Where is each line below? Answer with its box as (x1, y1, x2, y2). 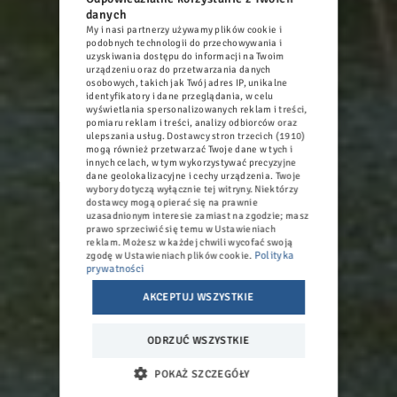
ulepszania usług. (86, 129, 167, 142)
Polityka (254, 248, 294, 262)
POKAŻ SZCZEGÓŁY (154, 367, 250, 381)
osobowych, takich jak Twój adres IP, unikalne (86, 76, 288, 89)
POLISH (272, 26, 304, 38)
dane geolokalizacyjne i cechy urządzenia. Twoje (86, 169, 301, 182)
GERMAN (272, 86, 311, 98)
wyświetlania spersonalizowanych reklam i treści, (86, 103, 307, 115)
